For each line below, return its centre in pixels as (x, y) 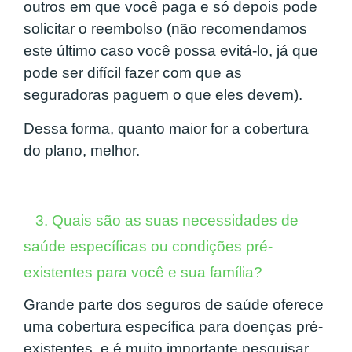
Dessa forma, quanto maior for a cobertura (166, 128)
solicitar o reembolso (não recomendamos (165, 29)
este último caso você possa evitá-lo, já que (171, 51)
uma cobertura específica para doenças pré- (173, 326)
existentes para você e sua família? (143, 272)
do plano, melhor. (84, 150)
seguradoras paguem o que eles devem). (163, 95)
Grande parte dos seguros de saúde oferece (174, 304)
